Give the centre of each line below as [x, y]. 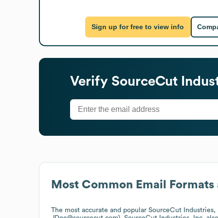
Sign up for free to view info [138, 27]
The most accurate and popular [100, 210]
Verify [91, 81]
